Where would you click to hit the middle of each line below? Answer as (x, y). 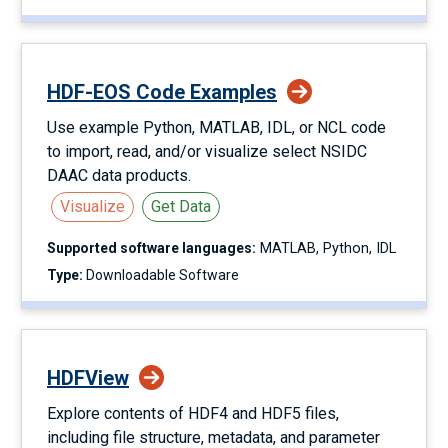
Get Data (181, 206)
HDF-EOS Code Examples (162, 92)
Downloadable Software (161, 275)
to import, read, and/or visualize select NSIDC (207, 151)
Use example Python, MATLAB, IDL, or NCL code (216, 127)
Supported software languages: (151, 248)
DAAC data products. (119, 175)
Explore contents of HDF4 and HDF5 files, (193, 413)
